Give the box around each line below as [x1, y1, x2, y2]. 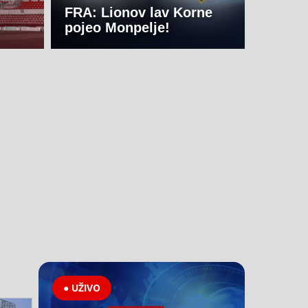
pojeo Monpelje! [64, 20, 170, 36]
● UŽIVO [63, 281, 100, 295]
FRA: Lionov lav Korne [64, 5, 212, 21]
